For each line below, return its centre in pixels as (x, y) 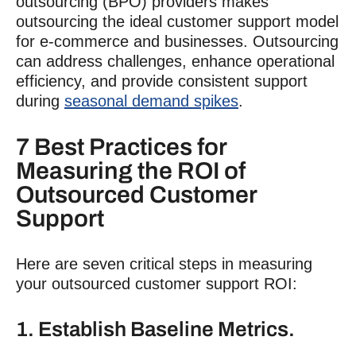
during (40, 101)
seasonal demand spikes (151, 101)
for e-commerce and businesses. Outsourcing (177, 41)
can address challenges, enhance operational (175, 61)
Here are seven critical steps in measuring (164, 263)
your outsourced (75, 283)
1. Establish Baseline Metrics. (155, 329)
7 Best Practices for (121, 147)
